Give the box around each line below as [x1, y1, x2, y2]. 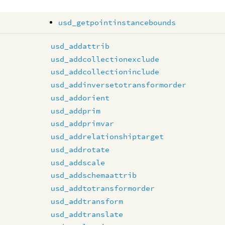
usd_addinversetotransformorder [51, 80, 187, 89]
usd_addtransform [51, 196, 124, 206]
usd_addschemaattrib [51, 170, 137, 180]
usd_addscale [51, 157, 105, 167]
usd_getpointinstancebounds [58, 18, 176, 27]
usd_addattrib [51, 41, 110, 51]
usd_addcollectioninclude [51, 67, 160, 77]
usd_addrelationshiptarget [51, 132, 164, 141]
